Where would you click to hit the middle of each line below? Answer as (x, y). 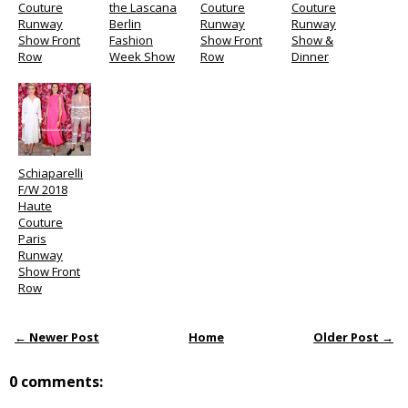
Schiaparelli (51, 173)
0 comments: (56, 382)
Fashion (131, 40)
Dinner (310, 56)
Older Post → (353, 337)
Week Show (142, 56)
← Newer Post (57, 337)
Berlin (125, 24)
